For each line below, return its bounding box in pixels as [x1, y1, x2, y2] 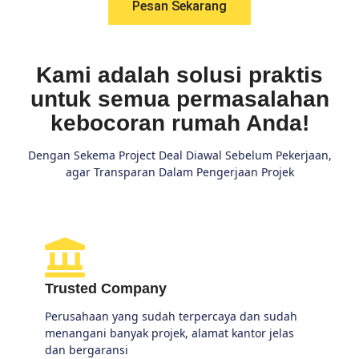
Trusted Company [45, 280, 167, 296]
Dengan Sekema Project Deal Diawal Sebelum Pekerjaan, [27, 147, 332, 163]
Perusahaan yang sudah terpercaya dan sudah [45, 308, 297, 324]
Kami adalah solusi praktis [36, 63, 323, 88]
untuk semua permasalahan [30, 87, 329, 112]
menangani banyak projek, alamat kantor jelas [45, 325, 294, 341]
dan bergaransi [45, 341, 128, 357]
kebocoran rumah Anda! [50, 111, 309, 136]
